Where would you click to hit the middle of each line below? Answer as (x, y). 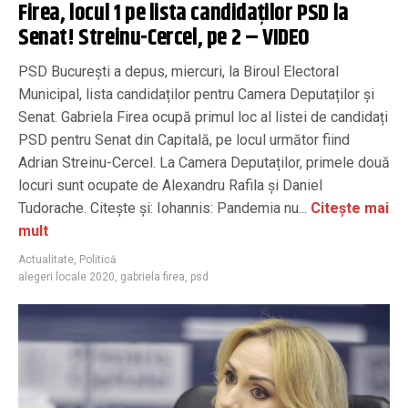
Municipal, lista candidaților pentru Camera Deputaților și (196, 94)
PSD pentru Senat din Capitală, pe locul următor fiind (184, 139)
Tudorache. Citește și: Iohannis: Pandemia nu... (163, 208)
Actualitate (46, 259)
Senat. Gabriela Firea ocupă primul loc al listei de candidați (203, 117)
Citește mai (348, 208)
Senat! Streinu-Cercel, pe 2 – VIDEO (164, 38)
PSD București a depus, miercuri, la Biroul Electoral (178, 71)
